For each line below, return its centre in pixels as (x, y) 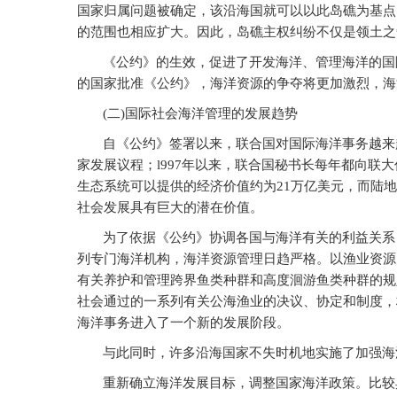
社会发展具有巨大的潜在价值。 (170, 207)
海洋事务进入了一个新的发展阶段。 (183, 323)
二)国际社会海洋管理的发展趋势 (202, 113)
